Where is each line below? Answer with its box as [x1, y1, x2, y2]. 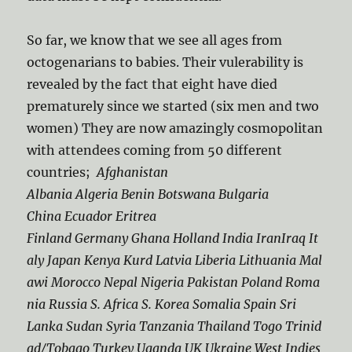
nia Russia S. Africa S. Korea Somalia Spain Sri [27, 296, 297, 313]
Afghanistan [97, 164, 169, 181]
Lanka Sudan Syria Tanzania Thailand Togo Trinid [27, 318, 322, 335]
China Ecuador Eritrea [27, 208, 157, 225]
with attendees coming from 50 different [27, 142, 283, 159]
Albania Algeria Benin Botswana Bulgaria [27, 186, 269, 203]
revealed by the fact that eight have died [27, 76, 278, 93]
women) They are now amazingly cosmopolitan [27, 120, 324, 137]
